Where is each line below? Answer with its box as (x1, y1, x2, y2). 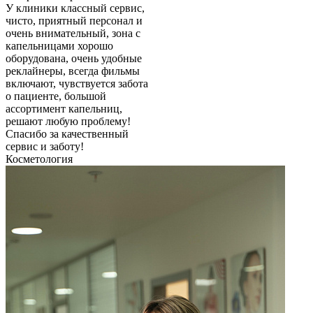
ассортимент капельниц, (6, 103, 122, 115)
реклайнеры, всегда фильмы (6, 65, 140, 78)
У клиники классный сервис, (6, 2, 145, 15)
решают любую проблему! (6, 115, 131, 128)
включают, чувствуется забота (6, 78, 148, 90)
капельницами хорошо (6, 40, 113, 52)
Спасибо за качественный (6, 128, 129, 140)
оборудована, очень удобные (6, 52, 142, 65)
